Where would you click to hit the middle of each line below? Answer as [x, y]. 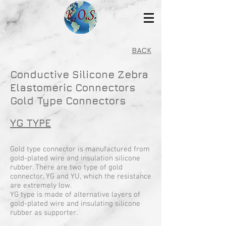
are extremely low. [41, 186]
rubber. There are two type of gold [66, 167]
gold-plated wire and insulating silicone [75, 204]
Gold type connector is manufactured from [80, 149]
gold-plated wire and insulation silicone [75, 158]
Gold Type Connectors [68, 101]
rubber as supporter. [44, 213]
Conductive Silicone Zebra [79, 74]
